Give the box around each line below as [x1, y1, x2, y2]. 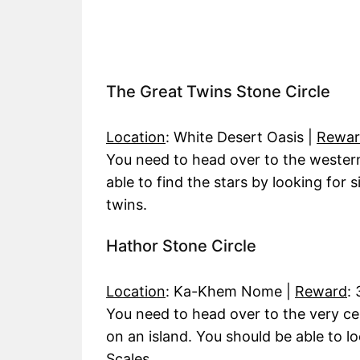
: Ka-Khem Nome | [166, 283, 295, 301]
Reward [295, 283, 347, 301]
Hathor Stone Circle [106, 236, 256, 256]
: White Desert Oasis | [166, 129, 317, 146]
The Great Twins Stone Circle [106, 82, 330, 102]
